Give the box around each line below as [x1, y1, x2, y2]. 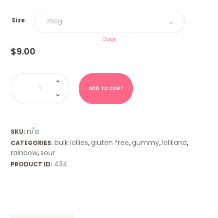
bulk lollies [54, 138, 89, 148]
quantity [10, 88, 36, 97]
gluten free [91, 138, 129, 148]
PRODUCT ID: [11, 160, 54, 169]
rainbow [11, 148, 38, 158]
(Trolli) [10, 82, 29, 91]
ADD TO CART [88, 84, 124, 92]
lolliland [162, 138, 187, 148]
